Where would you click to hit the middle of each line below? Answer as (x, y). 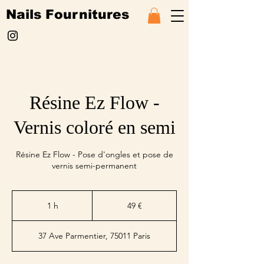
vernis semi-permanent (94, 166)
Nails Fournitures (67, 14)
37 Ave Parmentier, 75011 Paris (94, 236)
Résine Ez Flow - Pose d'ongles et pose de (94, 155)
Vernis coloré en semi (94, 128)
